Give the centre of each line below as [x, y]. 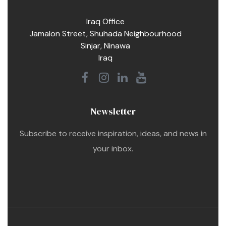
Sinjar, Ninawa [106, 45]
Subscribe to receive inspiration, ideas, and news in [113, 133]
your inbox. [113, 148]
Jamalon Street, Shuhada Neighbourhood [106, 33]
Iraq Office [106, 21]
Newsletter [113, 111]
